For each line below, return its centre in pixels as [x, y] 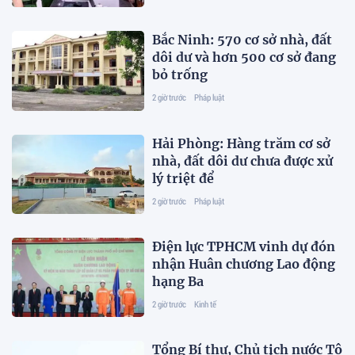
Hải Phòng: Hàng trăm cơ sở [242, 143]
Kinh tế [206, 303]
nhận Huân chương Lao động [244, 263]
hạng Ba [178, 281]
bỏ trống [180, 75]
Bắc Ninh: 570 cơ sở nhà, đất [242, 40]
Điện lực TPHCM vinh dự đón [244, 246]
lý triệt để [183, 178]
